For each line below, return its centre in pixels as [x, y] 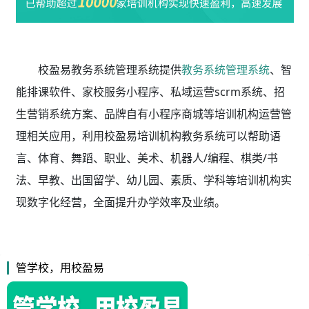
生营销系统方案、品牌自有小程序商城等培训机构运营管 [153, 113]
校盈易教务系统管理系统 [98, 69]
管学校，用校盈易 [60, 267]
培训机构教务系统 [181, 136]
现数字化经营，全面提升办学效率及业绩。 [120, 202]
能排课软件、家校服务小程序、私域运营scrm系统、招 [150, 91]
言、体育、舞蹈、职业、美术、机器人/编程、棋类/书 [147, 158]
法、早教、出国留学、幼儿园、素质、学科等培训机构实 [153, 180]
